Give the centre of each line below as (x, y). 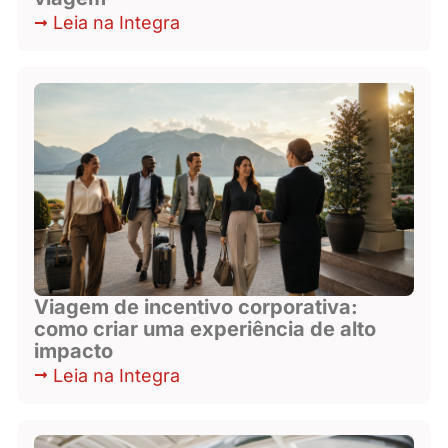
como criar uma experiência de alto (205, 328)
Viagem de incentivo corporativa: (196, 306)
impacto (74, 350)
